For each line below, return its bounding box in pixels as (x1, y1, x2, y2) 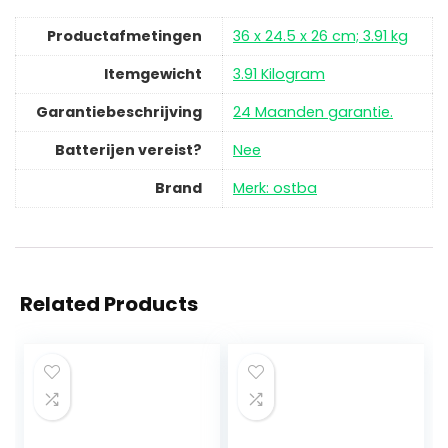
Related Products (20, 290, 198, 319)
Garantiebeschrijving (36, 102, 202, 123)
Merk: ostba (233, 178, 317, 199)
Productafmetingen (47, 26, 202, 47)
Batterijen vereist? (55, 140, 202, 161)
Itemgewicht (104, 64, 202, 85)
